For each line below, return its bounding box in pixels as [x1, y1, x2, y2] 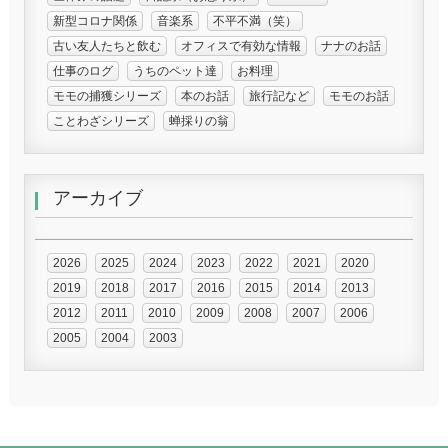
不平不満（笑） [212, 13, 297, 28]
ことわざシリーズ [52, 113, 149, 128]
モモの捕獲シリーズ [52, 88, 161, 103]
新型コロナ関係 [52, 13, 137, 28]
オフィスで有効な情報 [180, 38, 301, 53]
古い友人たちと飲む [52, 38, 161, 53]
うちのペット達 [132, 63, 217, 78]
